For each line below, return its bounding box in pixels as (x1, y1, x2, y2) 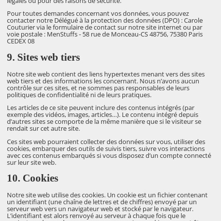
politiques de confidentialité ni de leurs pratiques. (7, 90, 152, 99)
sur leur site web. (7, 157, 57, 167)
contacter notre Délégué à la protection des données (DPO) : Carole (7, 16, 203, 25)
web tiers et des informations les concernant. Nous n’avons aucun (7, 76, 200, 85)
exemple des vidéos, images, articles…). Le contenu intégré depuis (7, 110, 199, 119)
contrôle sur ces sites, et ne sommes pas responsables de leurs (7, 83, 190, 92)
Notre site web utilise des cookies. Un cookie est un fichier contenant (7, 190, 208, 200)
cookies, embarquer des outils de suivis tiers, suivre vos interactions (7, 144, 205, 153)
